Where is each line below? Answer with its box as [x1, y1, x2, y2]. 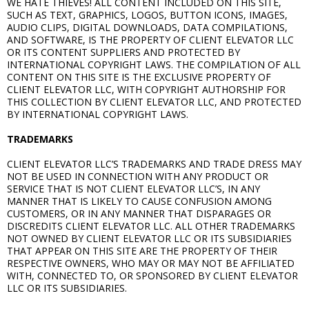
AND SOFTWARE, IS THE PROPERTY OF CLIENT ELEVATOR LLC [7, 32, 294, 46]
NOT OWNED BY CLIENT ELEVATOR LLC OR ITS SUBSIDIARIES [7, 231, 292, 245]
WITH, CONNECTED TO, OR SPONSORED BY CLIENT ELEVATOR [7, 268, 298, 282]
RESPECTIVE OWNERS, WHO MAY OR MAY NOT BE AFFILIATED [7, 256, 295, 270]
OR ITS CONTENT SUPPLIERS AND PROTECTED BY [7, 45, 240, 59]
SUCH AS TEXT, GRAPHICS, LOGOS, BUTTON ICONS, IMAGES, [7, 8, 288, 21]
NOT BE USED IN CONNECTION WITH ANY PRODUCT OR [7, 169, 268, 183]
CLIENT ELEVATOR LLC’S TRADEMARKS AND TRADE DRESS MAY [7, 157, 301, 170]
